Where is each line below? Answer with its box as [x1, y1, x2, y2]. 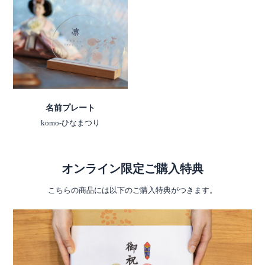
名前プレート [46, 104, 96, 113]
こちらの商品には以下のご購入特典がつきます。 [48, 186, 217, 195]
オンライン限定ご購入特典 [62, 160, 203, 177]
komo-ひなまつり [41, 118, 101, 128]
